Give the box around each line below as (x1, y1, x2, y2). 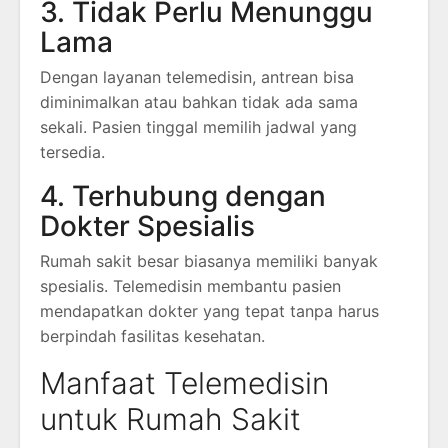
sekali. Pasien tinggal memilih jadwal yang (40, 117, 357, 138)
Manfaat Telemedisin (40, 365, 329, 402)
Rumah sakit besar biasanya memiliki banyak (40, 251, 378, 272)
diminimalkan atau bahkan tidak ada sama (40, 92, 358, 113)
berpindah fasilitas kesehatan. (40, 326, 265, 347)
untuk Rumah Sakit (40, 401, 301, 438)
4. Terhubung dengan (40, 179, 326, 214)
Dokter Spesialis (40, 209, 255, 244)
